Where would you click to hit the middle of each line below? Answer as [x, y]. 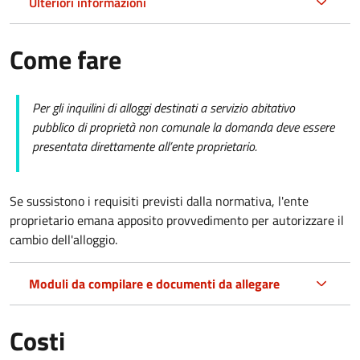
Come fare [65, 59]
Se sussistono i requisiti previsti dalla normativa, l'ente [159, 200]
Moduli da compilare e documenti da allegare [154, 283]
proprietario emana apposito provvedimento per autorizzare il [177, 220]
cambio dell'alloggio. [63, 239]
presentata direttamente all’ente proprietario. [145, 146]
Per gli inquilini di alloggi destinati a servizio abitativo [164, 107]
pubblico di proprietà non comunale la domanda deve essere [183, 127]
